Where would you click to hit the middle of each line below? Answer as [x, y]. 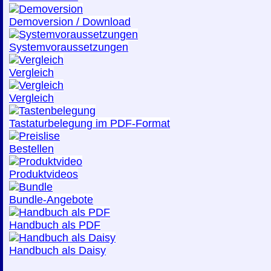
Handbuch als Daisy [57, 250]
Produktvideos [44, 174]
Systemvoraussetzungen [69, 47]
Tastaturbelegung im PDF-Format [90, 123]
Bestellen [31, 149]
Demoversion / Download [70, 22]
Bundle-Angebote [51, 200]
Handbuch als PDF [55, 225]
